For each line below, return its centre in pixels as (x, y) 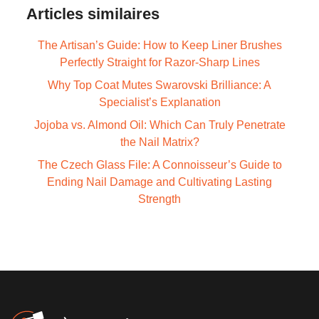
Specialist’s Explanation (159, 103)
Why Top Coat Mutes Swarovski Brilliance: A (159, 85)
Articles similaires (93, 14)
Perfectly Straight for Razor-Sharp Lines (159, 63)
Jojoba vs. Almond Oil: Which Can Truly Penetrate (159, 125)
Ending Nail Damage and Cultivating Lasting (159, 182)
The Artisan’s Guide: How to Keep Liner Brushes (159, 46)
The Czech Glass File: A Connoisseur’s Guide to (159, 165)
